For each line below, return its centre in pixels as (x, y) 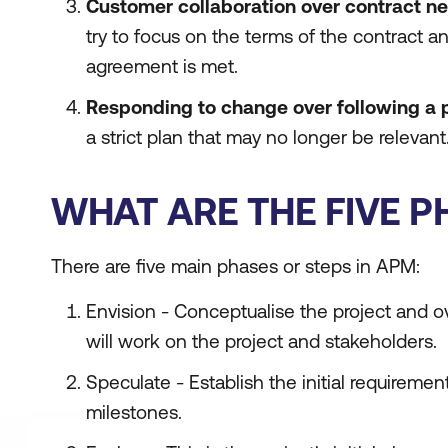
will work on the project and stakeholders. (261, 341)
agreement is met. (162, 66)
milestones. (134, 412)
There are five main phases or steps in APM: (235, 266)
